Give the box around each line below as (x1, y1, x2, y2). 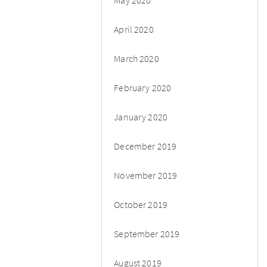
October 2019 (114, 198, 168, 210)
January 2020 (114, 110, 168, 123)
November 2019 (114, 169, 178, 181)
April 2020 (114, 23, 154, 35)
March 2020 (114, 52, 159, 64)
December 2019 (114, 139, 177, 152)
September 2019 (114, 227, 180, 240)
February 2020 (114, 81, 172, 94)
